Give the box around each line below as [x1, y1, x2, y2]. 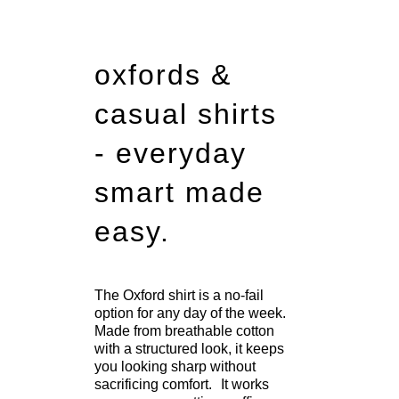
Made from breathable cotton [94, 323, 274, 338]
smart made [94, 176, 265, 208]
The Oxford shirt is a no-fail [94, 288, 264, 303]
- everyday [94, 137, 247, 169]
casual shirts [94, 98, 277, 130]
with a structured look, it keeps [94, 341, 284, 356]
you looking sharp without [94, 359, 256, 374]
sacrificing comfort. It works [94, 377, 269, 392]
